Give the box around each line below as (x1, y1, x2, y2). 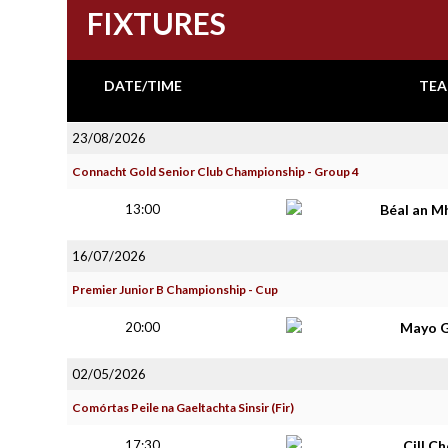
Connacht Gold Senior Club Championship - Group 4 (72, 164, 359, 179)
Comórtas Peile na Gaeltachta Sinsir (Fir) (72, 400, 294, 415)
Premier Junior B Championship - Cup (72, 282, 278, 297)
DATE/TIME (103, 77, 182, 94)
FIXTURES (87, 5, 226, 41)
